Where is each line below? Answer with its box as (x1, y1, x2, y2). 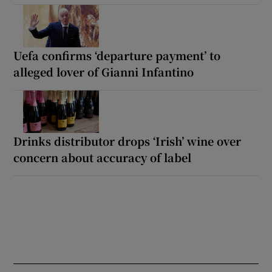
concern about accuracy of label (13, 149, 192, 166)
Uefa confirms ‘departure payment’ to (13, 47, 221, 64)
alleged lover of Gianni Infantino (13, 64, 194, 80)
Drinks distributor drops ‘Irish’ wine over (13, 133, 242, 149)
